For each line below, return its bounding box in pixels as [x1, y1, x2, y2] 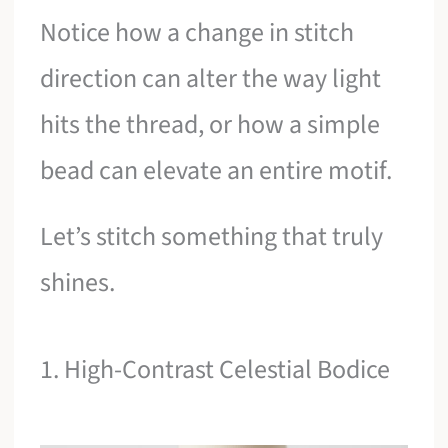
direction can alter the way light [40, 60, 382, 98]
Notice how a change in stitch [40, 14, 355, 52]
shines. [40, 263, 116, 301]
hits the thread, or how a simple [40, 106, 381, 144]
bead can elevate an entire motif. [40, 152, 393, 190]
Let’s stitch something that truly [40, 217, 384, 255]
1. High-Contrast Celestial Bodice [40, 351, 391, 389]
